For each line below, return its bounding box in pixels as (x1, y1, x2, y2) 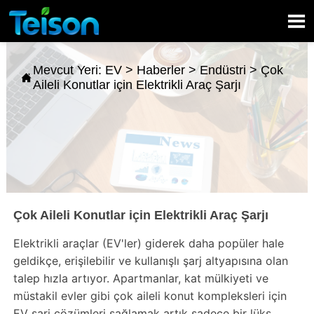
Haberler (136, 63, 185, 77)
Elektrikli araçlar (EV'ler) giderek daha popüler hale (13, 235, 284, 250)
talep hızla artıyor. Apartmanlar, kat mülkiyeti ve (13, 271, 268, 285)
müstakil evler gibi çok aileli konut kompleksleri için (13, 288, 287, 303)
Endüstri (199, 63, 246, 77)
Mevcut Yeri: (32, 63, 105, 77)
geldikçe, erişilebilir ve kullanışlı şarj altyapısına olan (13, 253, 288, 268)
